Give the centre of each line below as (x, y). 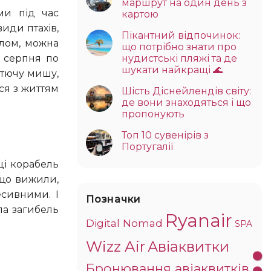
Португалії (147, 146)
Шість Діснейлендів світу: (186, 91)
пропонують (153, 114)
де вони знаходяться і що (186, 102)
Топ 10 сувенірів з (165, 135)
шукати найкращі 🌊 (172, 70)
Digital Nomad (124, 223)
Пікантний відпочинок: (181, 35)
